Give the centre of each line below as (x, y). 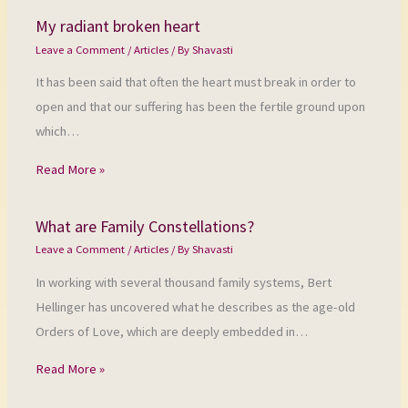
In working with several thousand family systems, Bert (184, 282)
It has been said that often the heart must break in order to (196, 82)
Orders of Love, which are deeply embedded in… (172, 331)
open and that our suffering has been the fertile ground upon (201, 107)
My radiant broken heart (118, 26)
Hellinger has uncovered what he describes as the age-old (196, 306)
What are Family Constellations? (145, 226)
